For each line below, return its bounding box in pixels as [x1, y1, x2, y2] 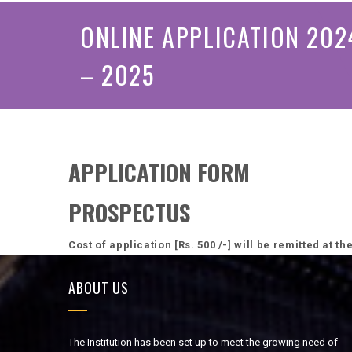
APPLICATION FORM [68, 155, 250, 189]
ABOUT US [68, 277, 130, 298]
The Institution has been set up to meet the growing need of [68, 336, 338, 348]
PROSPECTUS [68, 195, 190, 229]
